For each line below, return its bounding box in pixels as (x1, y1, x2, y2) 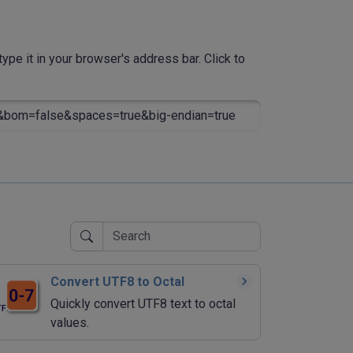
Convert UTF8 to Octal (50, 273, 184, 289)
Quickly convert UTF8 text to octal (50, 295, 236, 311)
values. (50, 314, 89, 330)
